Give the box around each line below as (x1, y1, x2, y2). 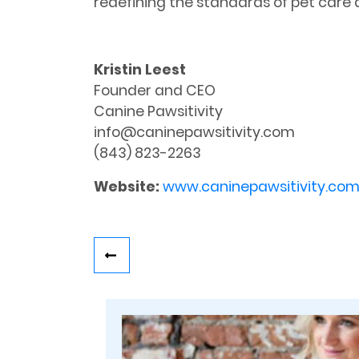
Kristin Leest (94, 60, 186, 80)
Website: (94, 177, 159, 197)
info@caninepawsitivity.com (94, 123, 295, 143)
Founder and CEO (94, 81, 216, 101)
